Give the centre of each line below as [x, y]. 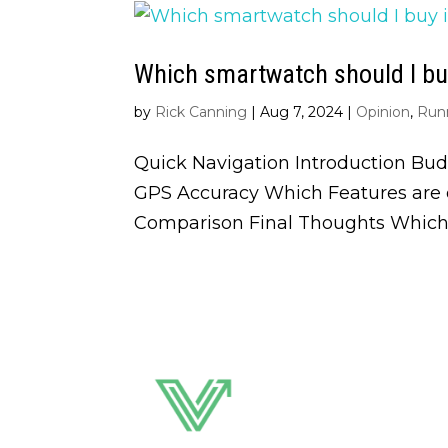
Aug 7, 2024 [302, 111]
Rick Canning [201, 111]
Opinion [383, 111]
